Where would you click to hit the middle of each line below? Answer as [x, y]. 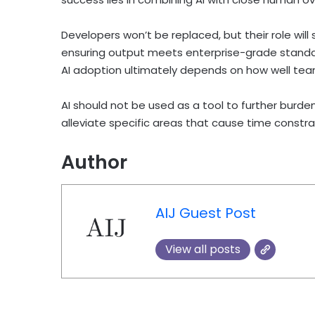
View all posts [202, 249]
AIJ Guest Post [205, 213]
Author [94, 162]
